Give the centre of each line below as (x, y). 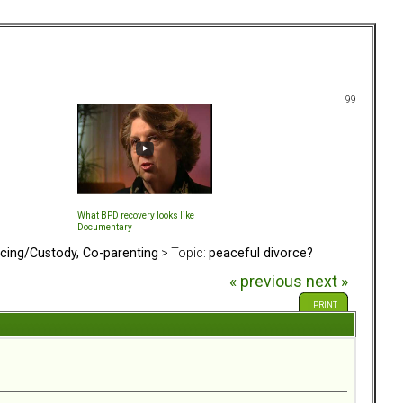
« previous (265, 282)
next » (327, 282)
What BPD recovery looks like (136, 215)
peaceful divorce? (261, 252)
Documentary (105, 227)
